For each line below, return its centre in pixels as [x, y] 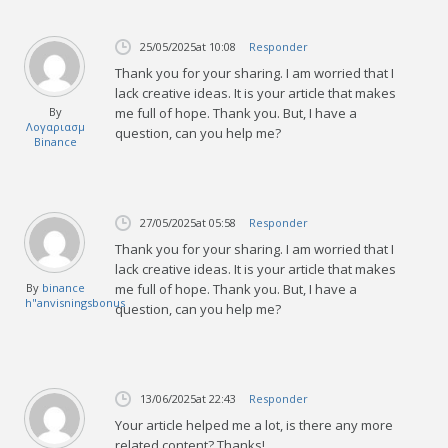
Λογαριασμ [56, 126]
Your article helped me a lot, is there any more [254, 424]
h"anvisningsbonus [75, 302]
